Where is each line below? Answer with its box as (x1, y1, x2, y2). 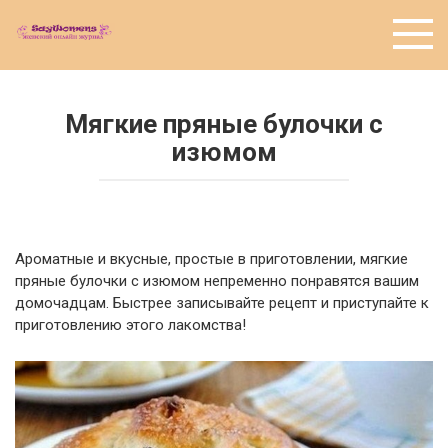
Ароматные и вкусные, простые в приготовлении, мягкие (15, 250, 408, 268)
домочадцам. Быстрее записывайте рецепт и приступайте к (15, 294, 429, 312)
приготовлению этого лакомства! (15, 316, 246, 334)
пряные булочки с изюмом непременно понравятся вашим (15, 272, 419, 290)
